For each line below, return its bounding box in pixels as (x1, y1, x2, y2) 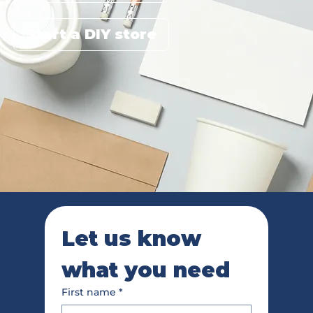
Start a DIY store (25, 26, 156, 43)
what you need (61, 256, 231, 283)
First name (61, 285, 116, 298)
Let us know (61, 225, 201, 252)
